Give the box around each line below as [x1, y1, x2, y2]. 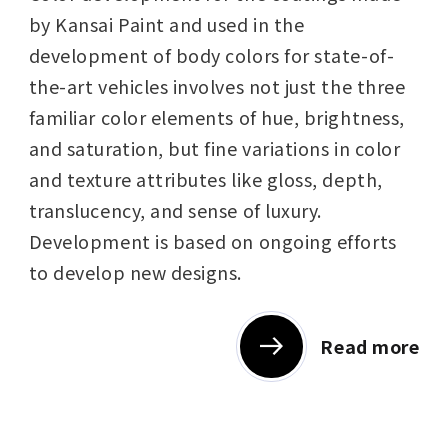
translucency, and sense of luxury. [28, 196, 322, 223]
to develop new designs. [28, 258, 243, 285]
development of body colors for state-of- [28, 41, 395, 68]
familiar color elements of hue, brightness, [28, 103, 405, 130]
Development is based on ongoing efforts [28, 227, 397, 254]
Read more [320, 332, 420, 359]
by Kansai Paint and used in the [28, 10, 305, 37]
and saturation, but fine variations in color [28, 134, 401, 161]
